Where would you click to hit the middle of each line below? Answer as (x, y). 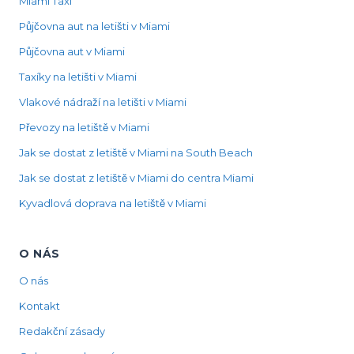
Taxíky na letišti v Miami (78, 77)
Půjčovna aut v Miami (72, 51)
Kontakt (40, 306)
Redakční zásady (62, 331)
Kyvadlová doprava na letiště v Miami (113, 203)
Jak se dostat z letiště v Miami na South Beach (136, 153)
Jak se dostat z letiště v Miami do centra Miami (136, 178)
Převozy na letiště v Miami (84, 127)
